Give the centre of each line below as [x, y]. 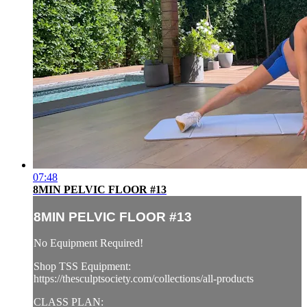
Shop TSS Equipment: [82, 267]
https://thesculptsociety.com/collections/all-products [144, 279]
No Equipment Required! [88, 243]
